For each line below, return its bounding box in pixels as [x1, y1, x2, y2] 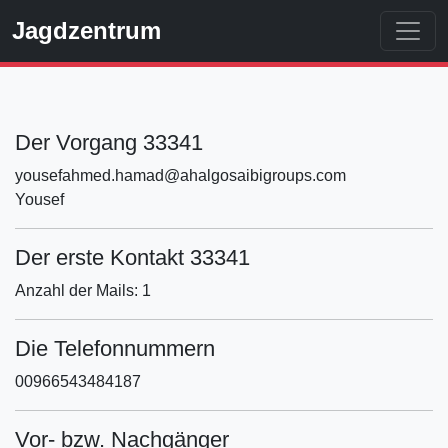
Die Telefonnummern [15, 336, 215, 361]
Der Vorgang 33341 [15, 130, 203, 155]
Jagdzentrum [12, 17, 161, 44]
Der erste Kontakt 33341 [15, 245, 250, 270]
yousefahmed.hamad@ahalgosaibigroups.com [15, 167, 346, 184]
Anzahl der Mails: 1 [15, 282, 151, 299]
